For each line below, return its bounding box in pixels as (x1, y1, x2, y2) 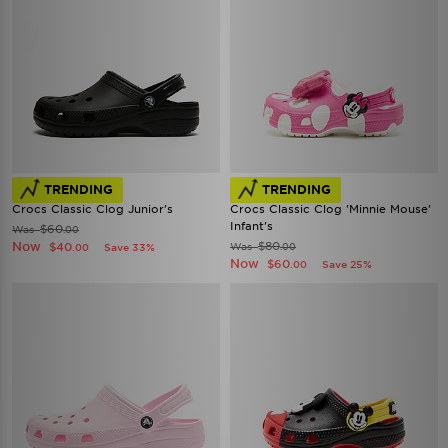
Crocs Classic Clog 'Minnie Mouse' (230, 202, 431, 216)
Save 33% (104, 241, 155, 253)
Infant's (230, 219, 273, 233)
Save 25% (322, 258, 372, 270)
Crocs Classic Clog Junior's (12, 202, 173, 216)
